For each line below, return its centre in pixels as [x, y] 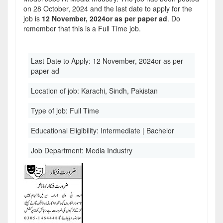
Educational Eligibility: [66, 130]
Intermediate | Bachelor [137, 130]
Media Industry [109, 150]
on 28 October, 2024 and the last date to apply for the [108, 8]
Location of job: [56, 91]
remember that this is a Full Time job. [82, 28]
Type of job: [50, 111]
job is [33, 18]
